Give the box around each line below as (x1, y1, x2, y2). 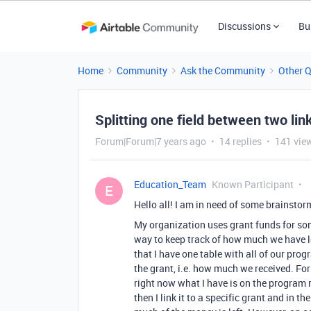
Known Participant (212, 178, 294, 191)
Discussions (217, 19, 271, 33)
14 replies (219, 135, 262, 148)
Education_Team (134, 178, 206, 191)
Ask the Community (180, 64, 265, 77)
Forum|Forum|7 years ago (95, 135, 206, 148)
